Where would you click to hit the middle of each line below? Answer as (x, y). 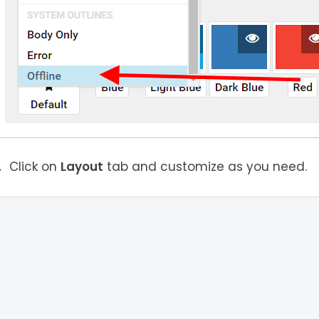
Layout (82, 167)
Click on (35, 167)
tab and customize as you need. (205, 167)
